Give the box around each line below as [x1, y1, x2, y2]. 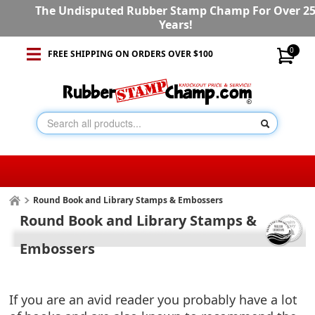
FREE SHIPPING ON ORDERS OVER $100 [47, 48, 213, 60]
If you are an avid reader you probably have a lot [9, 291, 298, 309]
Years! [158, 17, 193, 32]
